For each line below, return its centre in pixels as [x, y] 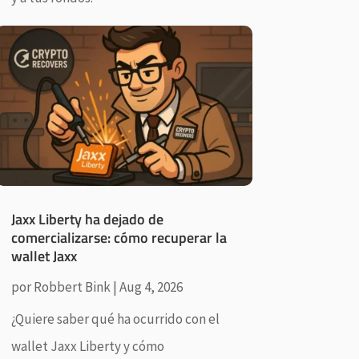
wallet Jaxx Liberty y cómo [87, 347]
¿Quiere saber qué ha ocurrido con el [115, 319]
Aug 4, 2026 [151, 287]
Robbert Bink [72, 287]
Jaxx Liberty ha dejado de [87, 220]
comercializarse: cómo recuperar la [119, 238]
